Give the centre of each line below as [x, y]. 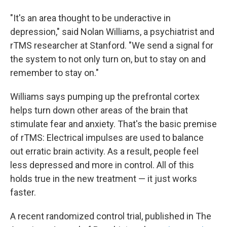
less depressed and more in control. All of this [102, 165]
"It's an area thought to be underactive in [90, 18]
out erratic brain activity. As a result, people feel [104, 151]
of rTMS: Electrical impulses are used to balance [107, 138]
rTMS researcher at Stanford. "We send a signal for [112, 45]
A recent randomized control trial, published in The [111, 216]
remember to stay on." [54, 73]
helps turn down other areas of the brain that [99, 110]
